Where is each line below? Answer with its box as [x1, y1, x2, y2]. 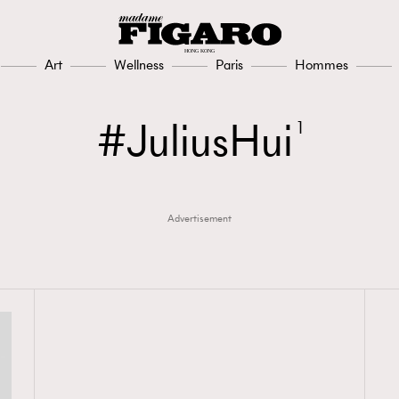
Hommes [295, 55, 348, 74]
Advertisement [167, 211, 232, 225]
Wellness [114, 55, 164, 74]
